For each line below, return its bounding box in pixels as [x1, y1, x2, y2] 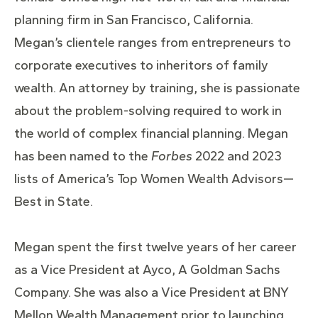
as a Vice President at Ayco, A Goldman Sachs [14, 262, 280, 278]
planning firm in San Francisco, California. [14, 12, 253, 28]
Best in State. [14, 194, 93, 210]
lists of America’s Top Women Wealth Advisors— [14, 171, 294, 187]
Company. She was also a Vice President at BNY [14, 285, 289, 301]
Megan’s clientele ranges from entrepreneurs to [14, 35, 291, 51]
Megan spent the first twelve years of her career [14, 239, 297, 256]
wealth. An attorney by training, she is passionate [14, 80, 300, 97]
